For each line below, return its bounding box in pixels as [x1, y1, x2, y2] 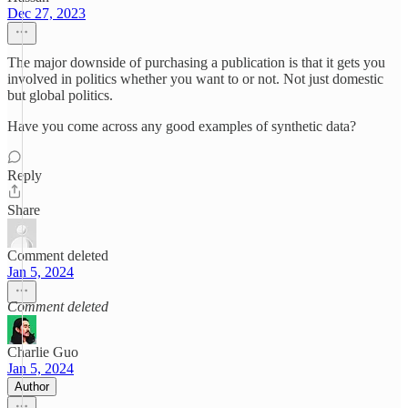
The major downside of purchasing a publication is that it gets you [7, 55, 385, 70]
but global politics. [7, 87, 113, 103]
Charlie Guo [7, 344, 78, 360]
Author [15, 380, 49, 393]
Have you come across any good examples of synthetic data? [7, 118, 356, 134]
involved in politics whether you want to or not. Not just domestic [7, 71, 383, 87]
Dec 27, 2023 [7, 5, 86, 21]
